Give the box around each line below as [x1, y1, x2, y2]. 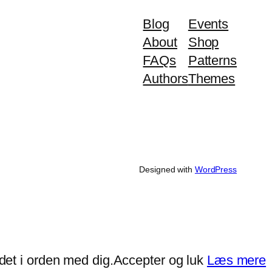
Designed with [139, 164, 195, 174]
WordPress [194, 164, 237, 174]
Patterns [188, 52, 237, 68]
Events [188, 16, 229, 32]
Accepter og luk [113, 253, 203, 268]
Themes [188, 70, 236, 86]
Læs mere [206, 253, 267, 268]
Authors [143, 70, 188, 86]
